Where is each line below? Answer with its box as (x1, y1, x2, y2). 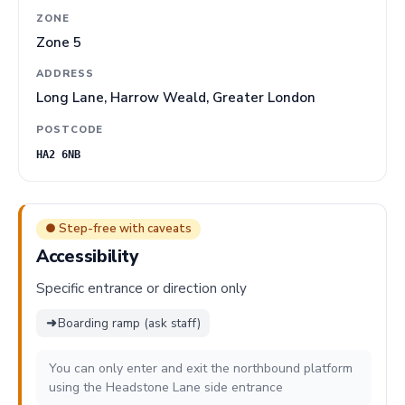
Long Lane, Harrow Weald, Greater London (36, 89, 316, 108)
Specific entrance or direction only (36, 279, 247, 298)
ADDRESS (36, 67, 94, 81)
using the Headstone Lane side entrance (49, 379, 283, 397)
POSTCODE (36, 122, 104, 137)
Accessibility (36, 245, 138, 269)
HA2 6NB (36, 147, 81, 161)
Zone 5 (36, 33, 82, 52)
